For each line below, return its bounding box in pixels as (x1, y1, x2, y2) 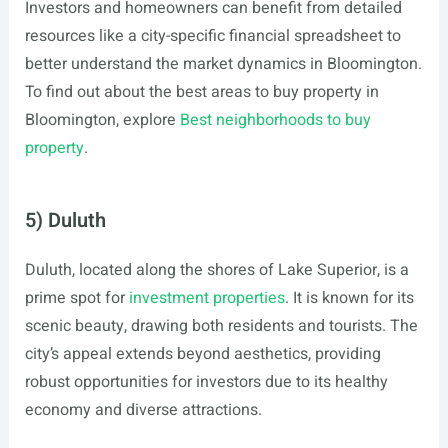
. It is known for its (284, 286, 414, 310)
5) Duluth (24, 206, 106, 235)
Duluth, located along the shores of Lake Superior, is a (24, 258, 409, 282)
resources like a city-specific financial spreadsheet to (24, 24, 401, 48)
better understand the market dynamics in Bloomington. (24, 52, 422, 76)
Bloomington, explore (24, 108, 180, 132)
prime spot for (24, 286, 129, 310)
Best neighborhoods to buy (179, 108, 371, 132)
